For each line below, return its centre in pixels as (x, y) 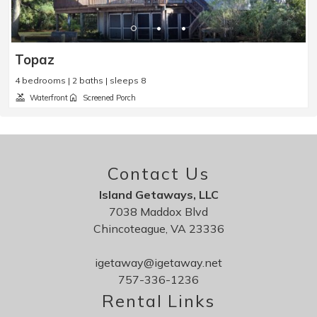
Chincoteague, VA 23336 (158, 229)
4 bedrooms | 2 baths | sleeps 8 (80, 81)
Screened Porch (109, 98)
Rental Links (158, 301)
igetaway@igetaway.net (158, 263)
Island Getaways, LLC (158, 195)
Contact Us (158, 174)
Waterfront (49, 98)
